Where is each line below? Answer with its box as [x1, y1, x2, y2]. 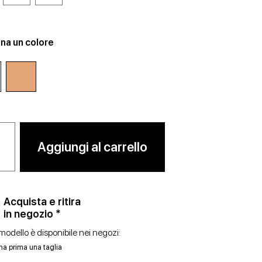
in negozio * [4, 208, 61, 220]
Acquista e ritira [4, 195, 81, 208]
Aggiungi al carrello [37, 139, 148, 155]
